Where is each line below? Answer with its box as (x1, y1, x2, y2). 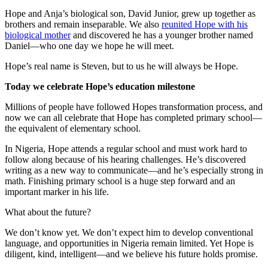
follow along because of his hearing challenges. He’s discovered (5, 154, 246, 165)
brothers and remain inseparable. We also (5, 19, 162, 29)
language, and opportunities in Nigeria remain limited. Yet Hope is (5, 237, 254, 248)
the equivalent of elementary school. (5, 123, 141, 133)
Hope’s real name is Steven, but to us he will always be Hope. (5, 60, 238, 71)
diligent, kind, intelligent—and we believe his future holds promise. (5, 248, 258, 259)
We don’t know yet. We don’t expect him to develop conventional (5, 227, 253, 237)
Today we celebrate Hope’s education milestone (5, 81, 195, 92)
